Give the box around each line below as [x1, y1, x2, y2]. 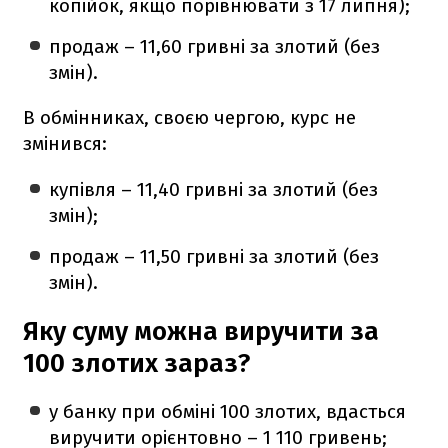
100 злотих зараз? [23, 347, 250, 379]
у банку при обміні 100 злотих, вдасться [49, 399, 407, 423]
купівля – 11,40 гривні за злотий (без [49, 177, 379, 201]
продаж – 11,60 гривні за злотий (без [49, 34, 381, 58]
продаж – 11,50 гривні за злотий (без [49, 244, 380, 268]
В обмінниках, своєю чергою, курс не [23, 105, 356, 129]
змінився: [23, 131, 107, 155]
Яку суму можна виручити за [23, 315, 379, 347]
